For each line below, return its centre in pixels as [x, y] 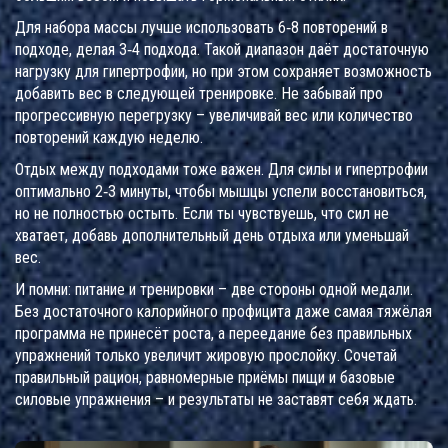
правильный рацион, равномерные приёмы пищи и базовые [205, 377]
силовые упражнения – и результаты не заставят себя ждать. [216, 399]
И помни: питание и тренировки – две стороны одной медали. [214, 289]
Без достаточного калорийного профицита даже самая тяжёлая [223, 311]
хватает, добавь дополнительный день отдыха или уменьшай [212, 235]
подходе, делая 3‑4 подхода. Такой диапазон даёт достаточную [222, 49]
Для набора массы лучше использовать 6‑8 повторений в [201, 27]
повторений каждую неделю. [109, 137]
